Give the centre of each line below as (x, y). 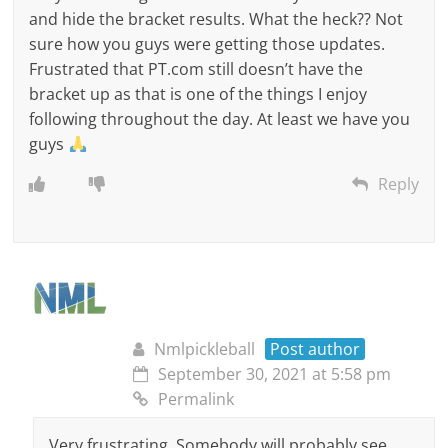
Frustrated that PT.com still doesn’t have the (196, 69)
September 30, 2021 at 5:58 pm (275, 374)
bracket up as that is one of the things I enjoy (198, 94)
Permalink (196, 399)
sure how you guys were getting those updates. (207, 44)
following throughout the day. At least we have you (220, 119)
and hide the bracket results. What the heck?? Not (216, 19)
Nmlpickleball (205, 349)
